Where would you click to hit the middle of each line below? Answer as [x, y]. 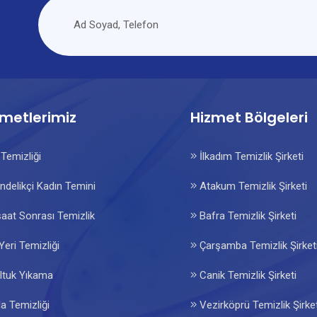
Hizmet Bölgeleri [249, 117]
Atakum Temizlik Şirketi [252, 186]
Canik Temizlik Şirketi [247, 275]
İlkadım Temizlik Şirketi [250, 156]
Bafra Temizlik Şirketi [247, 216]
